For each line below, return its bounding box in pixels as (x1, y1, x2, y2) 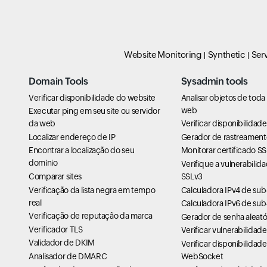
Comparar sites (29, 172, 82, 182)
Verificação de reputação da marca (29, 211, 153, 221)
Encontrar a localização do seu (29, 145, 135, 156)
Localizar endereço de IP (29, 132, 116, 142)
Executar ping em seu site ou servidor (29, 106, 160, 116)
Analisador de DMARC (29, 252, 107, 262)
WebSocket (181, 252, 223, 262)
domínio (29, 158, 58, 168)
